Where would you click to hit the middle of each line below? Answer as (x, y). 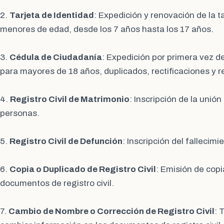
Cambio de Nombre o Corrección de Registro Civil (111, 211)
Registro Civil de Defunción (66, 141)
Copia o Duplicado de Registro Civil (83, 169)
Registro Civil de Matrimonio (70, 99)
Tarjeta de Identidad (52, 15)
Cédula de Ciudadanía (56, 57)
